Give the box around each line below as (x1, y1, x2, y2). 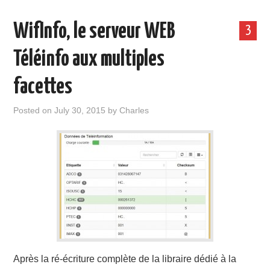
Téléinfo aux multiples (13, 49, 165, 71)
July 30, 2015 (54, 105, 106, 115)
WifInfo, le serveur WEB (13, 21, 176, 43)
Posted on (13, 105, 55, 115)
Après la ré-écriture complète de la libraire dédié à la (13, 254, 237, 264)
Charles (119, 105, 149, 115)
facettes (13, 77, 73, 98)
